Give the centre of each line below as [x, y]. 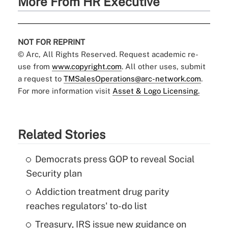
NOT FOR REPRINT [51, 42]
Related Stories [61, 134]
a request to [40, 78]
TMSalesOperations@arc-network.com [132, 78]
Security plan [54, 173]
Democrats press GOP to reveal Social [115, 159]
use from [35, 66]
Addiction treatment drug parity [102, 191]
